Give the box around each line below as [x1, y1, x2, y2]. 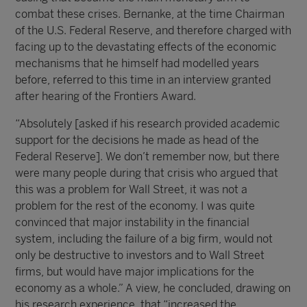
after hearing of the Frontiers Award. [15, 90, 197, 103]
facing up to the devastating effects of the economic [15, 40, 278, 53]
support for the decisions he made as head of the [15, 134, 260, 147]
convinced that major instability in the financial [15, 216, 250, 229]
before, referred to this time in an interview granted [15, 73, 271, 86]
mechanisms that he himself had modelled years [15, 57, 260, 70]
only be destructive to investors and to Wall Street [15, 249, 265, 262]
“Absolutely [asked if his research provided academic [15, 117, 281, 130]
